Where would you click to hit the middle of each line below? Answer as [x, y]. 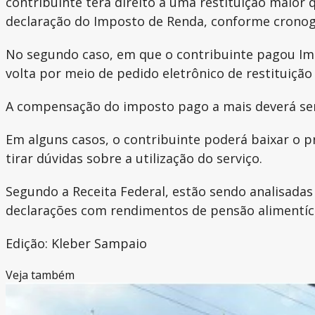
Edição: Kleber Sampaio [76, 243]
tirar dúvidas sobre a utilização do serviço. [134, 158]
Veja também [40, 275]
